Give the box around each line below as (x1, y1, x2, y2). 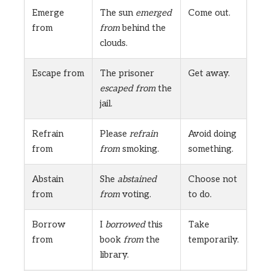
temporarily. (188, 234, 239, 246)
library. (100, 249, 129, 261)
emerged (135, 7, 172, 19)
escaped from (100, 83, 155, 94)
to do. (188, 189, 212, 200)
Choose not (188, 174, 237, 185)
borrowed (105, 219, 145, 230)
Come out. (188, 7, 230, 19)
